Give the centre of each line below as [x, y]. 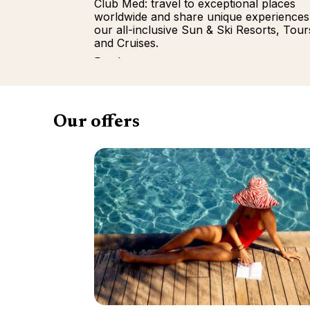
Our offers [97, 122]
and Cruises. [126, 43]
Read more [123, 61]
